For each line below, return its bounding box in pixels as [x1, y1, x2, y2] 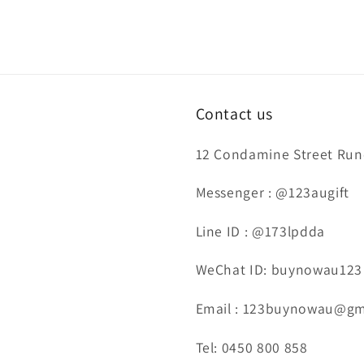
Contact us [195, 102, 274, 124]
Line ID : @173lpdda [195, 221, 326, 240]
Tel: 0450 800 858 [195, 337, 308, 357]
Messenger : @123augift [195, 183, 350, 202]
